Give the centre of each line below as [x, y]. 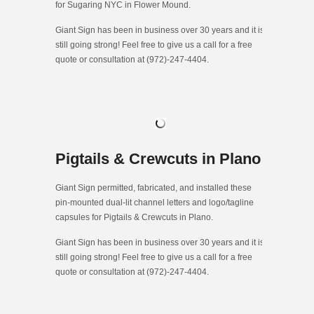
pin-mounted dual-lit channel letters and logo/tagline [155, 203]
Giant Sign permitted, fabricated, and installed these [153, 188]
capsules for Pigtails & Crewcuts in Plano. [134, 218]
